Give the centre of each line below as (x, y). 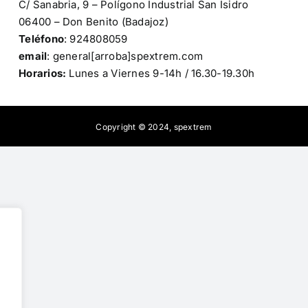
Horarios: (43, 74)
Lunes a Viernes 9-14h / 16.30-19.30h (161, 74)
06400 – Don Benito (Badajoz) (93, 22)
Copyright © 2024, (135, 127)
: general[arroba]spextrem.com (125, 56)
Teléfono (41, 39)
